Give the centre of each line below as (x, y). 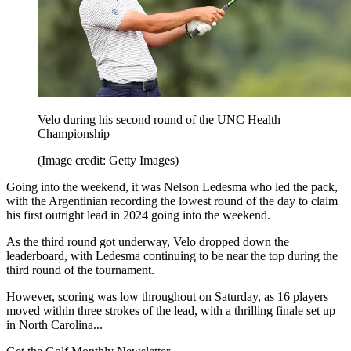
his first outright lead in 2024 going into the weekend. (138, 215)
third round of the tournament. (80, 270)
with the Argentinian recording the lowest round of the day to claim (172, 201)
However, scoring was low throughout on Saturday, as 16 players (167, 297)
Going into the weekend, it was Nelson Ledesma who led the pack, (172, 187)
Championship (74, 134)
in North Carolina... (54, 325)
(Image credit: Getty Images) (108, 161)
